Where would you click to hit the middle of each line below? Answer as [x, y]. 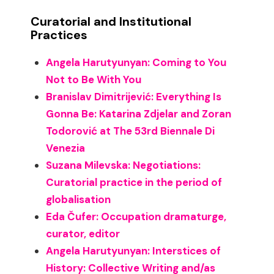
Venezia [66, 148]
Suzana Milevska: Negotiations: [124, 165]
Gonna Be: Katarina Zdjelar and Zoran [139, 113]
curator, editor [83, 233]
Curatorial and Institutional [111, 21]
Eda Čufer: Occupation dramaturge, [136, 216]
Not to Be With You [94, 79]
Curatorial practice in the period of [134, 182]
